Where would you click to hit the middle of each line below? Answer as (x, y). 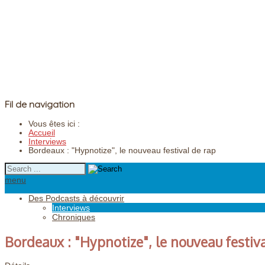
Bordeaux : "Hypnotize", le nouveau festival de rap (122, 150)
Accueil (42, 132)
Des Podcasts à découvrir (76, 198)
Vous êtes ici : (56, 124)
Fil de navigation (40, 104)
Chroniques (74, 217)
